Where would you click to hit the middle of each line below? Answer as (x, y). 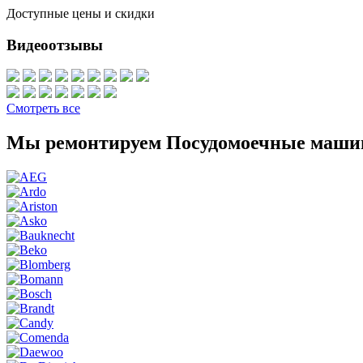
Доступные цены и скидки (81, 13)
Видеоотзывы (55, 45)
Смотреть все (43, 109)
